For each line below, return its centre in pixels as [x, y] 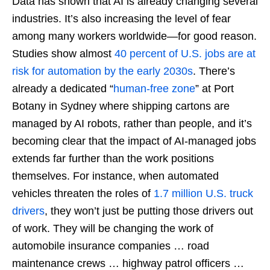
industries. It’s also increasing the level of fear [121, 18]
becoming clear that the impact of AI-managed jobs [134, 141]
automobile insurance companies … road [111, 246]
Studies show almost [63, 53]
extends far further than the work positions [113, 158]
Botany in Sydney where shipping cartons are [121, 106]
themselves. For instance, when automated [115, 176]
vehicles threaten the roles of [83, 193]
